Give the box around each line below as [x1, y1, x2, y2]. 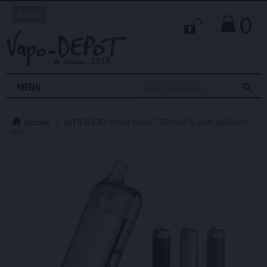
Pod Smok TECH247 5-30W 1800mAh [116, 117, 247, 127]
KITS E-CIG [64, 117, 106, 127]
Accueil [24, 117, 50, 127]
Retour [18, 9, 40, 20]
